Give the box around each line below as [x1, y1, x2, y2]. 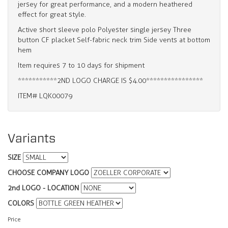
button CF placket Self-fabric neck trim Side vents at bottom [18, 36, 210, 45]
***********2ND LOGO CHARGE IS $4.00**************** [18, 76, 203, 85]
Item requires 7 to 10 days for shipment [18, 61, 145, 70]
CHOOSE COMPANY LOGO [8, 168, 89, 178]
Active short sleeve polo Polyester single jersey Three [18, 25, 191, 35]
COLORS [8, 199, 34, 208]
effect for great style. [18, 10, 86, 19]
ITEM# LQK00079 [18, 92, 72, 101]
